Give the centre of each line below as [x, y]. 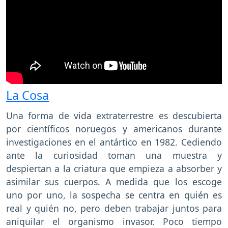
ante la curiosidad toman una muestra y [114, 155]
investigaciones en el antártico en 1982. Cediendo [114, 142]
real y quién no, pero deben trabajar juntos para [114, 208]
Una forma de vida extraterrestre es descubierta [114, 116]
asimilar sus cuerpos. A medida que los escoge [114, 182]
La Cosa [27, 95]
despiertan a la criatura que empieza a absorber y [114, 169]
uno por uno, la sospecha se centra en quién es [114, 195]
